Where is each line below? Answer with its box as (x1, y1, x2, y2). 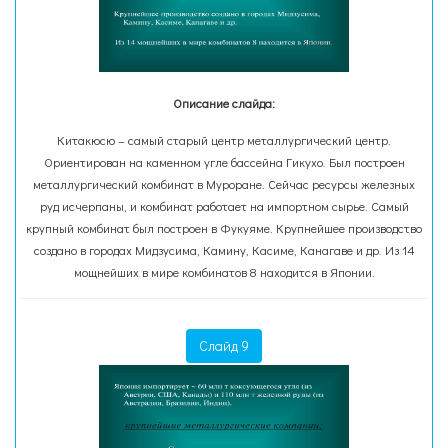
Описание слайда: (173, 95, 275, 111)
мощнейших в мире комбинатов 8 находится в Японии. (73, 264, 375, 280)
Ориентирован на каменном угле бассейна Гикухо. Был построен (43, 154, 405, 170)
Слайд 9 (199, 336, 249, 355)
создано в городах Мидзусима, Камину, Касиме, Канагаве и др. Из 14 (33, 242, 415, 258)
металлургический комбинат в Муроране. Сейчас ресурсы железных (33, 176, 415, 192)
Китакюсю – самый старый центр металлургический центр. (57, 132, 391, 148)
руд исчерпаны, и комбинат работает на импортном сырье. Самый (39, 198, 409, 214)
